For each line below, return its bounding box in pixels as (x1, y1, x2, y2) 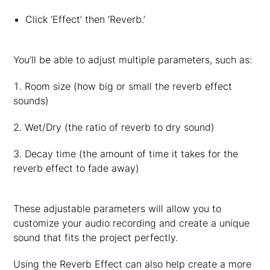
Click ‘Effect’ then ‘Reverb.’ (25, 13, 145, 25)
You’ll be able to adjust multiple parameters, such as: (13, 54, 253, 66)
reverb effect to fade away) (13, 162, 140, 174)
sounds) (13, 95, 49, 107)
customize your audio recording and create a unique (13, 217, 250, 229)
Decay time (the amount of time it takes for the (25, 148, 239, 160)
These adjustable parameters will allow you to (13, 202, 222, 215)
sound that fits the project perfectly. (13, 231, 178, 243)
